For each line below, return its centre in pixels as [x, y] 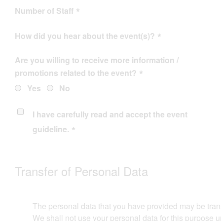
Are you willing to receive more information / [97, 60]
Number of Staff [44, 11]
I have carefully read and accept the [100, 114]
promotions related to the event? [76, 73]
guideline [50, 129]
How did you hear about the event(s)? [85, 36]
